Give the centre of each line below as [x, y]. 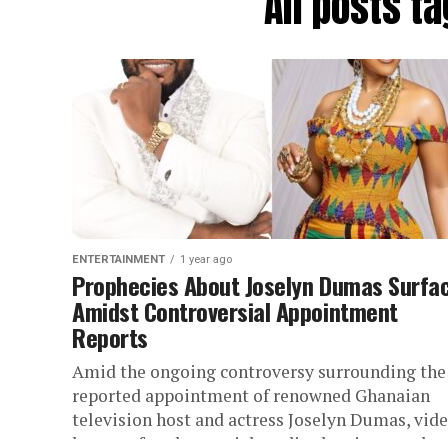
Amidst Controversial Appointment [235, 311]
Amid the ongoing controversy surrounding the [259, 371]
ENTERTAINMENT [118, 259]
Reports [110, 337]
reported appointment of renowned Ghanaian [251, 395]
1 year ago [206, 259]
